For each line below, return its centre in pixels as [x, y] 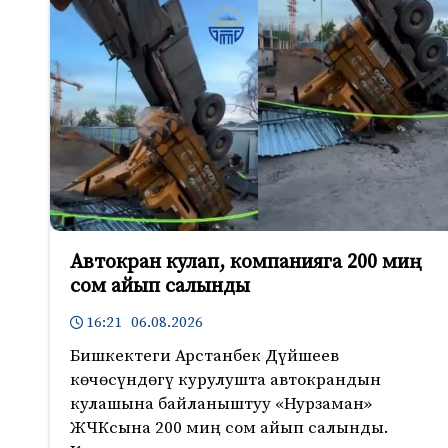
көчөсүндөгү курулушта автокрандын [225, 380]
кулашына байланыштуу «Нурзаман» [221, 404]
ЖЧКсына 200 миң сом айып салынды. [229, 428]
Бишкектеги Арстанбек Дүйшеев [204, 356]
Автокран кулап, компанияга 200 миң [246, 262]
